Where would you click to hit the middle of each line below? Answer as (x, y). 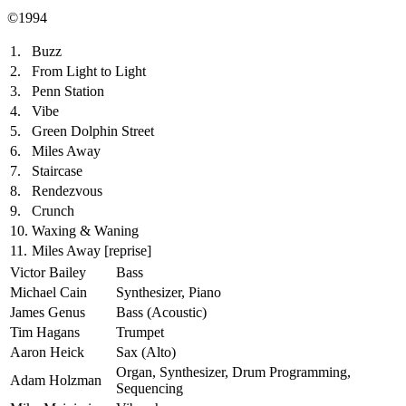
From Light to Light (89, 71)
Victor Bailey (48, 272)
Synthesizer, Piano (169, 292)
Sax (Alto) (146, 352)
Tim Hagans (45, 332)
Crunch (53, 210)
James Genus (48, 312)
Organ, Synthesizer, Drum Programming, (233, 372)
